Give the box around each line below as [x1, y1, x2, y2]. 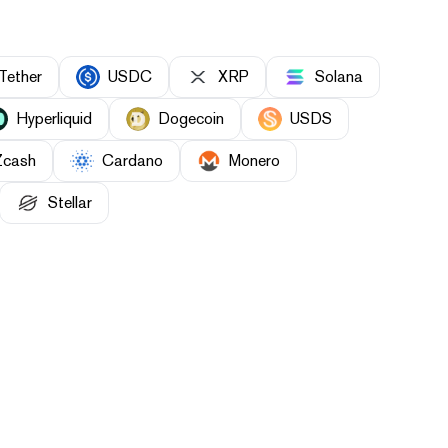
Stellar [48, 193, 92, 213]
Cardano [102, 151, 163, 171]
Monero [229, 151, 280, 171]
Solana [315, 67, 363, 87]
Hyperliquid [16, 109, 92, 129]
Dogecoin [158, 109, 224, 129]
